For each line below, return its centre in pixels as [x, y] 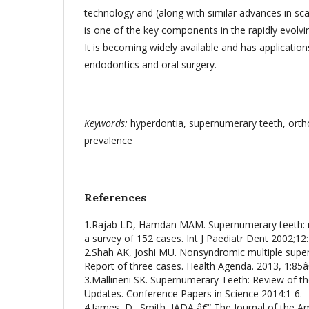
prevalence [108, 140]
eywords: [109, 123]
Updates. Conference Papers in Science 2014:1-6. [193, 293]
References [115, 197]
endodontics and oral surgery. [150, 64]
